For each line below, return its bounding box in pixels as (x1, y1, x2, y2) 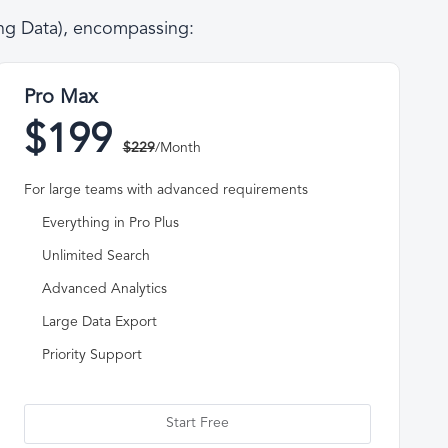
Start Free (165, 415, 229, 431)
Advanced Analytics (41, 281, 167, 297)
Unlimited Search (41, 248, 150, 264)
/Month (154, 141, 201, 157)
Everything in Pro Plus (41, 215, 179, 231)
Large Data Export (41, 314, 157, 330)
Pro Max (23, 88, 98, 110)
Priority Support (41, 347, 142, 363)
